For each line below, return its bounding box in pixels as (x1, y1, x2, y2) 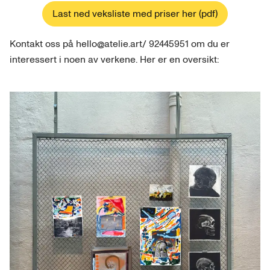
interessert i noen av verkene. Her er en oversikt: (10, 53, 219, 67)
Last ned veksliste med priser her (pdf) (52, 7, 218, 21)
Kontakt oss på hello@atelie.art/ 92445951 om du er (10, 37, 230, 51)
